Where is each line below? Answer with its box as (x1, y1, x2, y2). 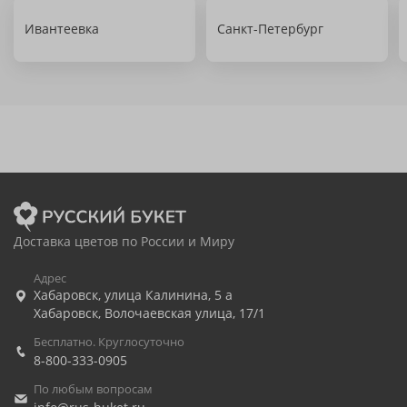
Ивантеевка (25, 20, 99, 37)
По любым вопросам (34, 381, 153, 397)
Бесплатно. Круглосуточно (34, 333, 184, 350)
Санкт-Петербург (217, 20, 323, 37)
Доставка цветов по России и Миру (14, 233, 234, 250)
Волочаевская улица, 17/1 (104, 304, 265, 322)
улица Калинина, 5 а (104, 286, 233, 303)
